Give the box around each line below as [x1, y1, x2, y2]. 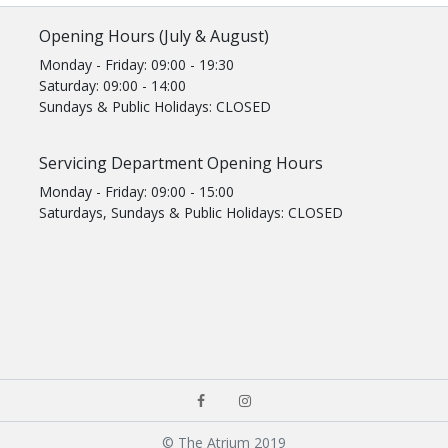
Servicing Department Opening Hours [39, 152, 323, 174]
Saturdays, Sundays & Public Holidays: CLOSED [39, 203, 343, 222]
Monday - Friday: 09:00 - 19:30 [39, 55, 234, 74]
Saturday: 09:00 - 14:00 [39, 76, 186, 95]
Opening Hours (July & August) [39, 25, 269, 47]
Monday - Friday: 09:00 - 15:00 [39, 182, 234, 201]
